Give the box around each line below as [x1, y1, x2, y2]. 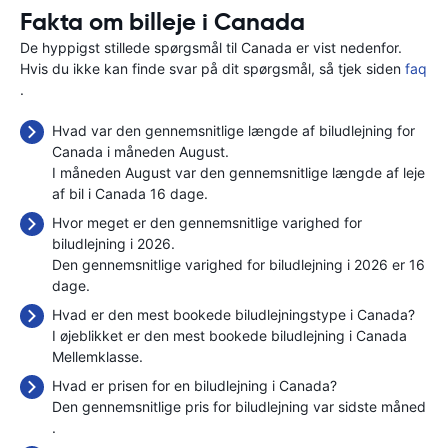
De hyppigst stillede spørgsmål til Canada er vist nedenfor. [20, 39, 402, 56]
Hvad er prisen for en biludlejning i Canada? [52, 377, 337, 394]
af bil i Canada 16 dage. [52, 185, 208, 202]
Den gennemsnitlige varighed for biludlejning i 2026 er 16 [52, 256, 425, 273]
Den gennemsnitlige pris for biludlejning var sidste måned [52, 398, 426, 415]
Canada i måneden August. [52, 143, 229, 160]
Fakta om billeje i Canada [20, 7, 305, 37]
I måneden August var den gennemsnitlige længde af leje [52, 164, 425, 181]
